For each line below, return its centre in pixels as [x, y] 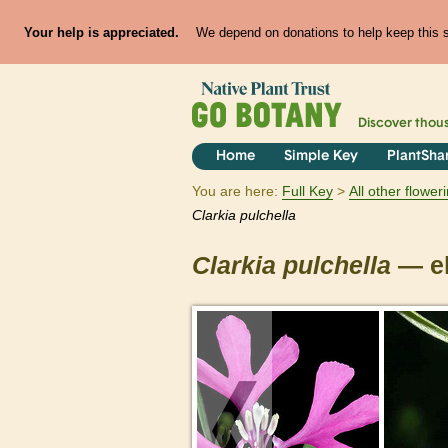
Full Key [307, 191]
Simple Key [320, 157]
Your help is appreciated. [101, 32]
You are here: [235, 191]
